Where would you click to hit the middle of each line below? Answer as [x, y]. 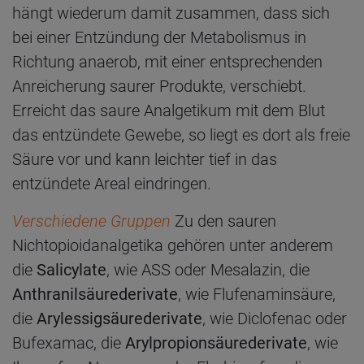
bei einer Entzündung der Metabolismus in [159, 37]
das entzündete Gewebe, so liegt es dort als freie [181, 134]
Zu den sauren [223, 221]
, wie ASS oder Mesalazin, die [208, 269]
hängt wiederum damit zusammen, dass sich [171, 13]
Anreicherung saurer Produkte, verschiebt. [159, 86]
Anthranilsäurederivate [95, 294]
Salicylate [71, 269]
